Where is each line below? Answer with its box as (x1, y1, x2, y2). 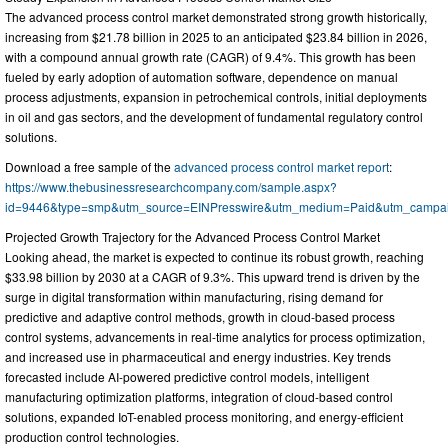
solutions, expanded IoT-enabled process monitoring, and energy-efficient (5, 407, 403, 425)
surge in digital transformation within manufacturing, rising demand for (5, 287, 383, 305)
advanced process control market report (174, 157, 389, 175)
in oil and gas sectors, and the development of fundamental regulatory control (5, 107, 423, 125)
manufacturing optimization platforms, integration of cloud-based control (5, 387, 393, 405)
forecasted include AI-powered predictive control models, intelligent (5, 367, 369, 385)
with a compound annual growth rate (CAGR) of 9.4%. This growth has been (5, 47, 416, 65)
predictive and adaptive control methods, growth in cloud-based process (5, 307, 395, 325)
